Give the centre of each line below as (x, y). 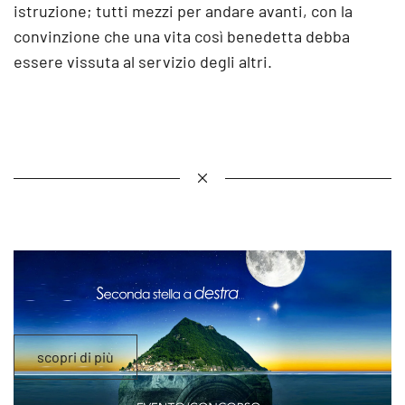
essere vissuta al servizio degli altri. (143, 61)
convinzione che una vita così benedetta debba (182, 36)
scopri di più (75, 356)
